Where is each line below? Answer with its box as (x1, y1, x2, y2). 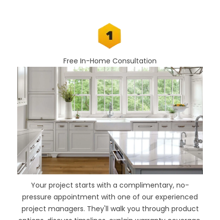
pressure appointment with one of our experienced (22, 192, 198, 202)
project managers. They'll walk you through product (21, 203, 199, 214)
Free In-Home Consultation (63, 56, 157, 66)
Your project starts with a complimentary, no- (31, 180, 189, 190)
